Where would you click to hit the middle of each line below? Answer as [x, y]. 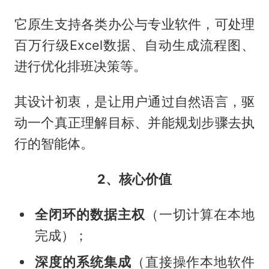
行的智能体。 [54, 144]
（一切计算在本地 [200, 215]
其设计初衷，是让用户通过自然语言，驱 [134, 102]
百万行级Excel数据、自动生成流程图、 [134, 45]
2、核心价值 [134, 179]
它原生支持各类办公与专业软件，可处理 [134, 24]
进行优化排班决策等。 [80, 66]
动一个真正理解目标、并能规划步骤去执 [134, 123]
